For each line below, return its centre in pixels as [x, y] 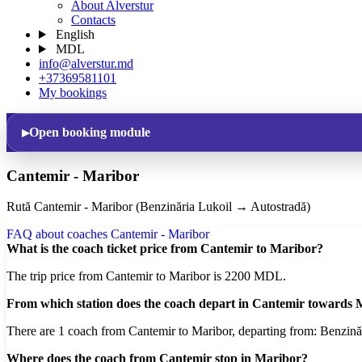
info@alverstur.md [86, 63]
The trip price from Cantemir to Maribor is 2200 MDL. [146, 276]
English [73, 34]
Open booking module [90, 132]
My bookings [73, 93]
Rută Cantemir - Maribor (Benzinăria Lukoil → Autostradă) [158, 207]
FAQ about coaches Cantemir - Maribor [108, 234]
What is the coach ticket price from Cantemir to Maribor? [165, 249]
